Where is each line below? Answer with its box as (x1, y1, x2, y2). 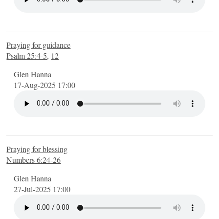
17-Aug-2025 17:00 (14, 79, 76, 90)
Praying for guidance (6, 39, 71, 50)
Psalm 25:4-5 (6, 50, 47, 61)
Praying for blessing (6, 143, 68, 154)
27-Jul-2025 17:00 (14, 183, 71, 194)
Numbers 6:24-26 (6, 154, 61, 165)
